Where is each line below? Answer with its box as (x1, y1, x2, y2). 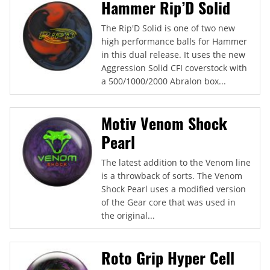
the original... (101, 209, 155, 221)
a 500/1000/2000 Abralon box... (101, 75, 226, 87)
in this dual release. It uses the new (101, 48, 245, 60)
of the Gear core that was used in (101, 196, 236, 208)
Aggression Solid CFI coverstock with (101, 61, 247, 74)
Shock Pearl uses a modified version (101, 183, 246, 195)
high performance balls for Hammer (101, 35, 247, 47)
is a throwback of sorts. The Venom (101, 169, 242, 181)
